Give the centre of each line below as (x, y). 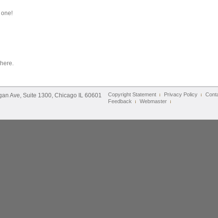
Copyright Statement (132, 95)
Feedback (120, 101)
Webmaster (153, 101)
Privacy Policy (181, 95)
